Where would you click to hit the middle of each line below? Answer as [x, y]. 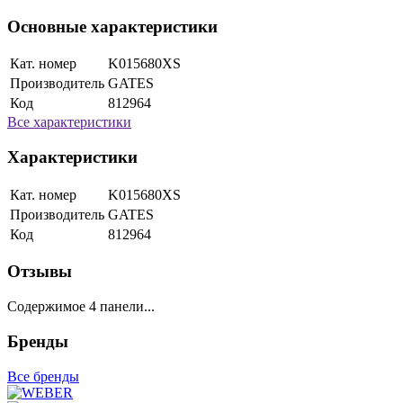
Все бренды [43, 376]
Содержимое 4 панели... [81, 307]
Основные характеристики [112, 26]
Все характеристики [69, 122]
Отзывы [40, 272]
